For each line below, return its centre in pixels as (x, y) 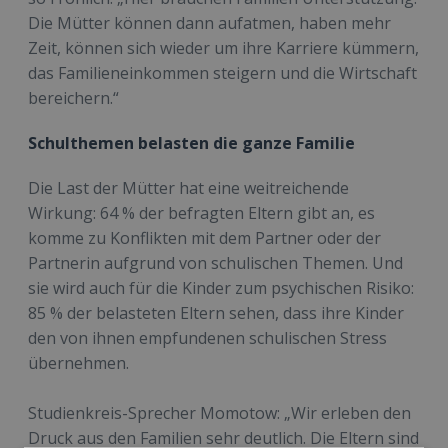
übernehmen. (78, 363)
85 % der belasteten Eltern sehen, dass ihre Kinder (216, 313)
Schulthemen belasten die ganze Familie (191, 143)
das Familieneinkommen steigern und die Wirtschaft (222, 73)
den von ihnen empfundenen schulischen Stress (207, 338)
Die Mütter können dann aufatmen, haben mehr (209, 23)
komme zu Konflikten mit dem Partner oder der (204, 238)
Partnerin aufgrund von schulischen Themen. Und (215, 263)
